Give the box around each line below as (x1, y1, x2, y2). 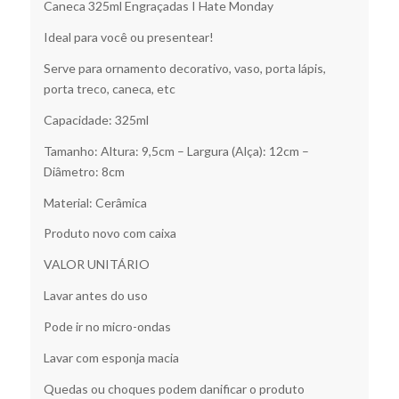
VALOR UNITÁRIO (43, 256, 150, 273)
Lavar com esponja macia (43, 349, 179, 365)
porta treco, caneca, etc (43, 80, 175, 96)
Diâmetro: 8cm (43, 163, 125, 179)
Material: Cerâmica (43, 194, 147, 210)
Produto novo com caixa (43, 225, 176, 241)
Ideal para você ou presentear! (43, 28, 214, 45)
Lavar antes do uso (43, 288, 148, 304)
